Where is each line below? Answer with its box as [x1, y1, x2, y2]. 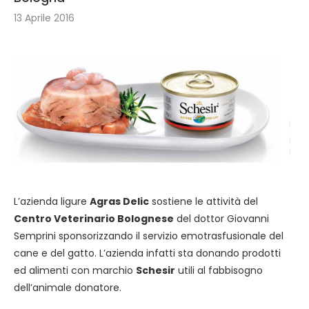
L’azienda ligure [14, 194, 90, 208]
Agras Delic [90, 194, 149, 208]
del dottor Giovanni [174, 211, 269, 226]
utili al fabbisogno [175, 263, 263, 277]
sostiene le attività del [149, 194, 258, 208]
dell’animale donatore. [14, 280, 121, 295]
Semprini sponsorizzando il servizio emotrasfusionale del [14, 228, 283, 243]
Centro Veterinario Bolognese [14, 211, 174, 226]
